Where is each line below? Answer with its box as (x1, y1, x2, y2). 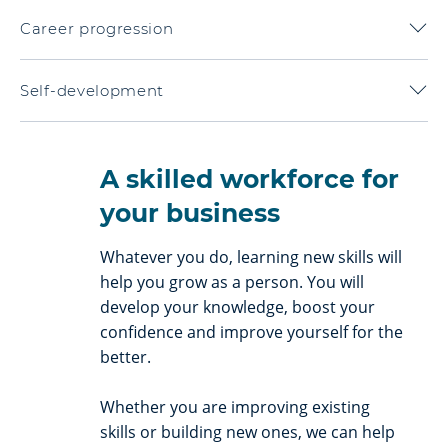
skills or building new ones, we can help (100, 420, 395, 443)
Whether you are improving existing (100, 395, 370, 418)
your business (100, 197, 280, 228)
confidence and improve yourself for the (100, 320, 403, 343)
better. (100, 345, 151, 368)
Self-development (20, 80, 165, 100)
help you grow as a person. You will (100, 270, 364, 293)
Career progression (20, 18, 174, 38)
